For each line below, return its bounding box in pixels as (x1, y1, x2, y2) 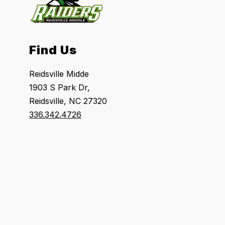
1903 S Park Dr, (29, 82, 90, 93)
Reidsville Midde (29, 69, 89, 79)
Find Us (29, 43, 77, 58)
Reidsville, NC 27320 (29, 96, 107, 106)
